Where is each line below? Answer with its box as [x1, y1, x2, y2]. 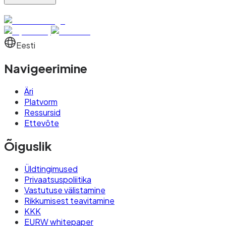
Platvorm [24, 96, 58, 107]
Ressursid [24, 107, 61, 118]
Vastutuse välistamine [24, 185, 105, 195]
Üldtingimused [24, 163, 78, 174]
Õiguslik [4, 138, 52, 154]
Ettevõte [24, 118, 59, 129]
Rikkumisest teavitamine [24, 195, 115, 206]
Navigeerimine [4, 61, 87, 76]
